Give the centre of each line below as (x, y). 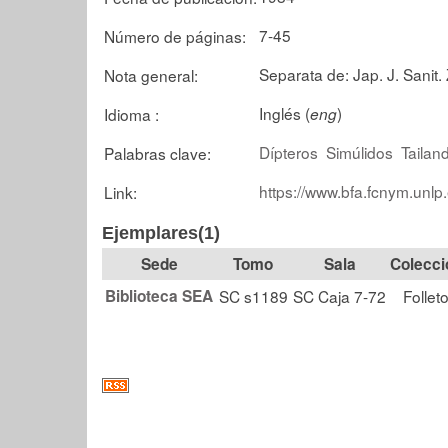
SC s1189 (253, 296)
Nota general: (151, 74)
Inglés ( (284, 112)
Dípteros (288, 151)
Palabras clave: (157, 152)
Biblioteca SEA (159, 296)
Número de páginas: (175, 35)
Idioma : (131, 113)
